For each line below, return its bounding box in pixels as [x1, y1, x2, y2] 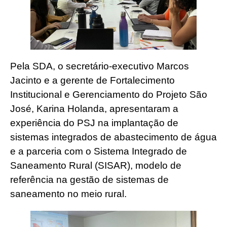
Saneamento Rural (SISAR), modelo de [10, 160, 181, 171]
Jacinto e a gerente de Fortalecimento [10, 75, 175, 86]
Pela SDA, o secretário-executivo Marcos [10, 61, 189, 72]
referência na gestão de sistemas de [10, 174, 169, 185]
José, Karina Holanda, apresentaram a [10, 103, 178, 115]
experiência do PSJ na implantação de [10, 118, 178, 129]
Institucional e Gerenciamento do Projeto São [10, 89, 207, 100]
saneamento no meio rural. [10, 188, 127, 200]
